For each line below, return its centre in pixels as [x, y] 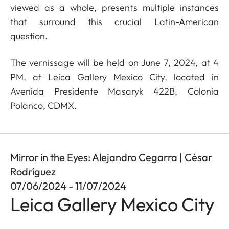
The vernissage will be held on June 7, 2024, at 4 [114, 63]
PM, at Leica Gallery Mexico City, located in [114, 77]
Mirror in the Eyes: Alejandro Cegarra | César [111, 157]
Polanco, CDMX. [45, 106]
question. [30, 36]
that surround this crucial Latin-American [114, 22]
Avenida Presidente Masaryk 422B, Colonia [114, 91]
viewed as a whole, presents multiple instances [114, 7]
